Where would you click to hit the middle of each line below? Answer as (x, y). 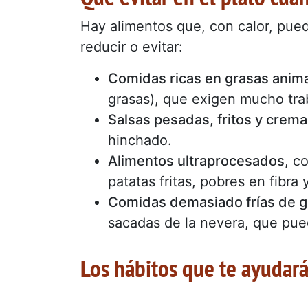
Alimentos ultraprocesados (196, 161)
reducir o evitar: (132, 46)
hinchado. (140, 140)
